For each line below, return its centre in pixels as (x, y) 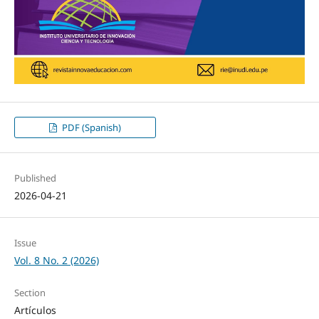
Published (35, 178)
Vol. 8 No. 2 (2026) (56, 260)
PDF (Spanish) (90, 127)
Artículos (35, 310)
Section (30, 292)
